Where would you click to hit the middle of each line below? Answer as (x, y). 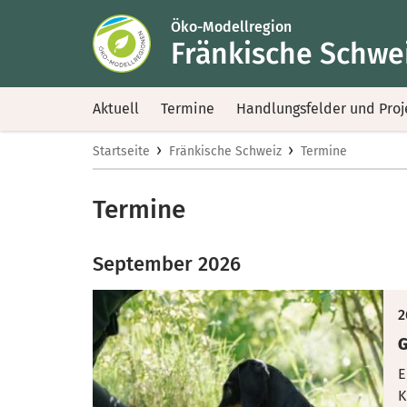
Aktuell (116, 109)
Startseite (121, 151)
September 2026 (167, 264)
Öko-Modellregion (231, 26)
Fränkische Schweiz (225, 151)
